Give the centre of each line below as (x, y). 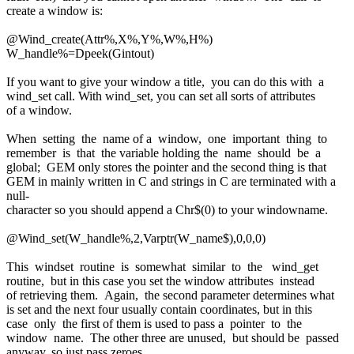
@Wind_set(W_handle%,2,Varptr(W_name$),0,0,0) (136, 238)
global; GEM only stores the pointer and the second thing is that (168, 167)
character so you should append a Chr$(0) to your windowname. (167, 209)
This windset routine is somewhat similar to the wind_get (164, 266)
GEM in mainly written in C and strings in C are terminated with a (173, 181)
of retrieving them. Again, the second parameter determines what (172, 295)
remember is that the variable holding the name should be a (165, 153)
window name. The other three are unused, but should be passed (174, 337)
